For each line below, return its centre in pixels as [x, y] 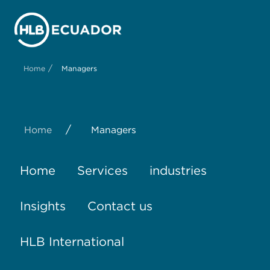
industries [178, 170]
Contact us [120, 206]
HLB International [72, 241]
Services [102, 170]
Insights [42, 206]
